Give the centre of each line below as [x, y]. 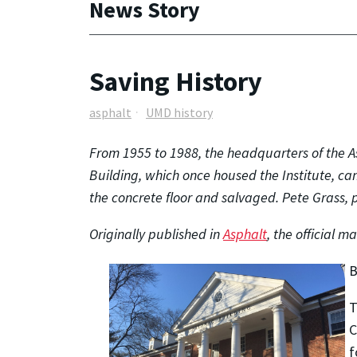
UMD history [179, 113]
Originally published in [156, 233]
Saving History [176, 81]
